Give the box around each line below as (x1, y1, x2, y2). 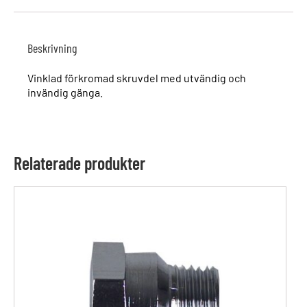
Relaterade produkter (14, 151, 145, 173)
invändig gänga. (27, 85, 103, 99)
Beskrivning (27, 40, 77, 56)
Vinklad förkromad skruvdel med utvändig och (27, 71, 246, 84)
